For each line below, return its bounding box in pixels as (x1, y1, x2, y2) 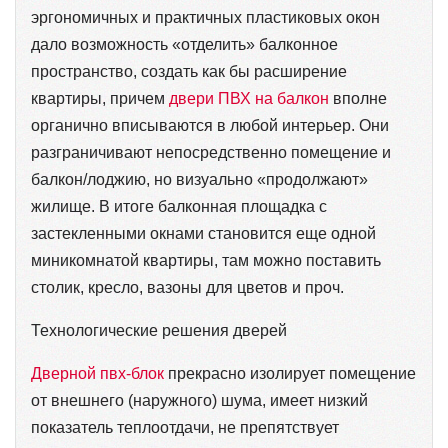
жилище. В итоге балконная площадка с (31, 198, 327, 215)
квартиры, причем (31, 90, 169, 107)
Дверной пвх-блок (31, 365, 164, 382)
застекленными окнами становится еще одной (31, 225, 376, 242)
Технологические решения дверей (31, 322, 287, 339)
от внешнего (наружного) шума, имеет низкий (31, 392, 368, 409)
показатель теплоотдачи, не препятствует (31, 419, 339, 436)
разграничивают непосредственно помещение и (31, 144, 391, 161)
